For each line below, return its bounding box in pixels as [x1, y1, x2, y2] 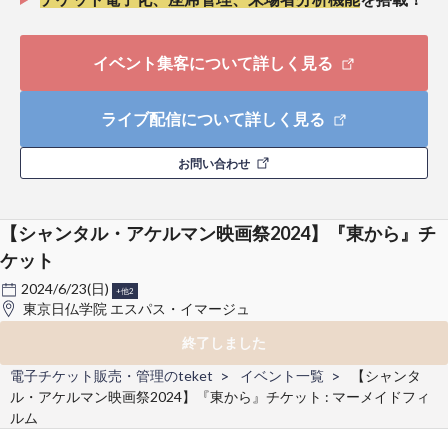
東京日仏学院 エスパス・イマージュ [23, 299, 250, 317]
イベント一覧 [240, 366, 324, 384]
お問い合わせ [177, 155, 252, 171]
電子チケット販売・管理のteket [10, 366, 213, 384]
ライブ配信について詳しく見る [100, 108, 328, 128]
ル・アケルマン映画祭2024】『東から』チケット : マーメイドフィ [10, 387, 430, 405]
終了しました [182, 333, 266, 351]
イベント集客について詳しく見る [92, 52, 336, 72]
